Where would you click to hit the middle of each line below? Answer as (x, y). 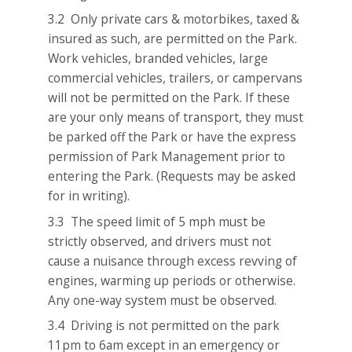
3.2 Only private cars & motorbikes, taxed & (174, 19)
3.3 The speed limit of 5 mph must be (157, 221)
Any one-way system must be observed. (163, 300)
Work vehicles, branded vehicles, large (158, 59)
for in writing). (89, 196)
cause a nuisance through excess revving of (173, 260)
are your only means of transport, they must (176, 117)
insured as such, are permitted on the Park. (173, 39)
